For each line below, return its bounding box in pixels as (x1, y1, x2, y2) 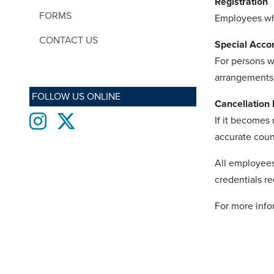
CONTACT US (39, 34, 98, 46)
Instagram (46, 111, 87, 124)
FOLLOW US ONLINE (32, 90, 120, 103)
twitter (75, 111, 103, 124)
